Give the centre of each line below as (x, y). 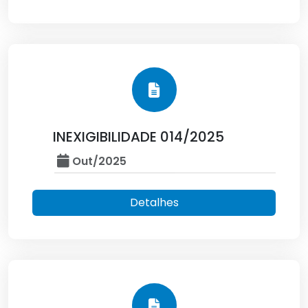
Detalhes (154, 202)
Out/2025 (98, 161)
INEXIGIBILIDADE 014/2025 (139, 137)
